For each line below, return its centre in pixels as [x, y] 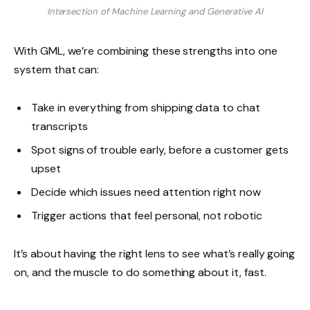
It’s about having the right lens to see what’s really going [155, 254]
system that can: [57, 69]
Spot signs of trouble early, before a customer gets [160, 149]
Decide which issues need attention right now [146, 192]
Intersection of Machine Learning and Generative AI [155, 11]
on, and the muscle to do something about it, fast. [140, 273]
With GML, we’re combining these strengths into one [146, 51]
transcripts [60, 126]
